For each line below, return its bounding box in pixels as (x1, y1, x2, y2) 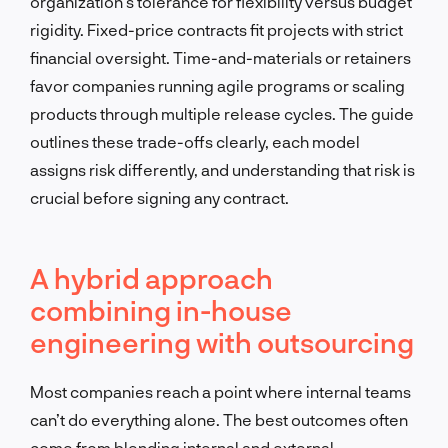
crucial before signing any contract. (30, 187, 289, 207)
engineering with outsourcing (30, 324, 414, 359)
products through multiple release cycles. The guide (30, 103, 414, 123)
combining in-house (30, 292, 292, 327)
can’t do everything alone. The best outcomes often (30, 409, 408, 429)
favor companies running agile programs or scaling (30, 75, 405, 95)
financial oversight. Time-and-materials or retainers (30, 47, 411, 67)
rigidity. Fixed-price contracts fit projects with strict (30, 19, 403, 39)
